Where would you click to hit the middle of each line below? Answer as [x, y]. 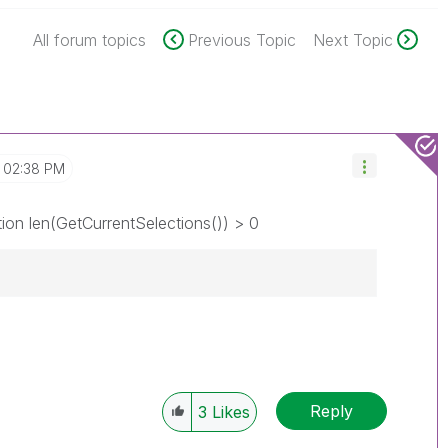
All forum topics [89, 40]
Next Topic [352, 40]
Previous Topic [241, 40]
